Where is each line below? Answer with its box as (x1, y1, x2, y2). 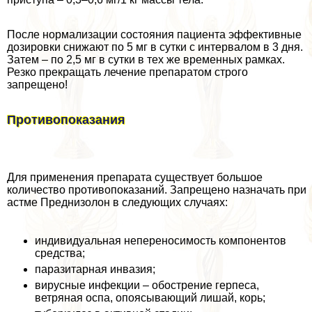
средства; (35, 247, 85, 260)
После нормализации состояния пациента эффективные (7, 29, 302, 41)
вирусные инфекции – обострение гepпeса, (35, 279, 259, 292)
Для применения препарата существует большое (7, 171, 263, 184)
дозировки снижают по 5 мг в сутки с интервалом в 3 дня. (7, 41, 303, 54)
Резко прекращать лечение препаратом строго (7, 66, 248, 79)
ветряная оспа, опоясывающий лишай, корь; (35, 292, 265, 304)
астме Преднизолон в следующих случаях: (7, 196, 228, 209)
